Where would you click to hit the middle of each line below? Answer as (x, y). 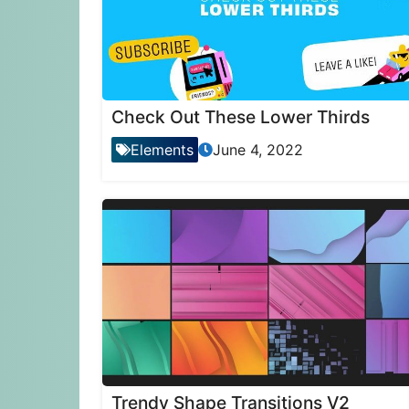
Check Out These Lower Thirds (241, 117)
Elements (162, 150)
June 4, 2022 (258, 150)
